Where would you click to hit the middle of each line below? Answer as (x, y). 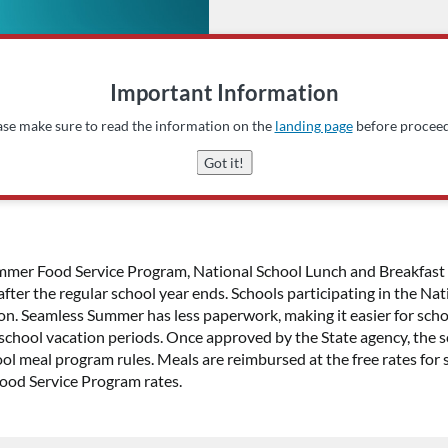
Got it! (224, 162)
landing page (313, 125)
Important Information (224, 92)
